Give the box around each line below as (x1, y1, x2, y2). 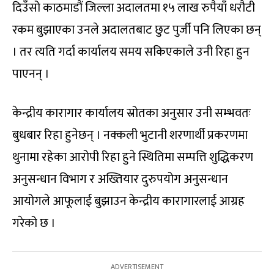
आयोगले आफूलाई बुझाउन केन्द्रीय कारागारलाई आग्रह (12, 191, 245, 212)
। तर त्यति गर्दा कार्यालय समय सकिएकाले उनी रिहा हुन (12, 42, 250, 62)
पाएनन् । (12, 64, 50, 84)
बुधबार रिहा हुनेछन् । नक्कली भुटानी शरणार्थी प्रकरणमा (12, 125, 248, 146)
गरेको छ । (12, 213, 56, 234)
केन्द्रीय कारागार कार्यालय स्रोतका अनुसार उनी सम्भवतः (12, 103, 251, 124)
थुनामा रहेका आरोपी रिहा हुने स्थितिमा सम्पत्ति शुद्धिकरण (12, 147, 253, 168)
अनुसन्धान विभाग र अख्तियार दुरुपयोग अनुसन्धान (12, 169, 228, 190)
